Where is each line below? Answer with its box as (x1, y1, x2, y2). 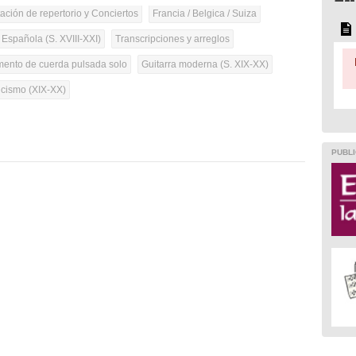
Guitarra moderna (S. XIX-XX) (141, 59, 269, 71)
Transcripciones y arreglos (115, 33, 230, 45)
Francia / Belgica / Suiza (153, 8, 257, 20)
